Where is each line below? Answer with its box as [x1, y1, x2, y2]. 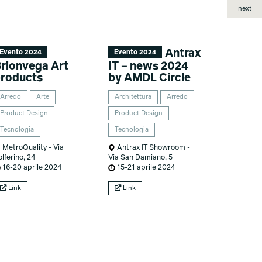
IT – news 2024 [108, 61, 188, 73]
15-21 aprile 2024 [115, 164, 175, 172]
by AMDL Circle [108, 73, 191, 84]
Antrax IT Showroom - [115, 144, 190, 152]
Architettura [114, 94, 151, 101]
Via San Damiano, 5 [108, 154, 173, 162]
